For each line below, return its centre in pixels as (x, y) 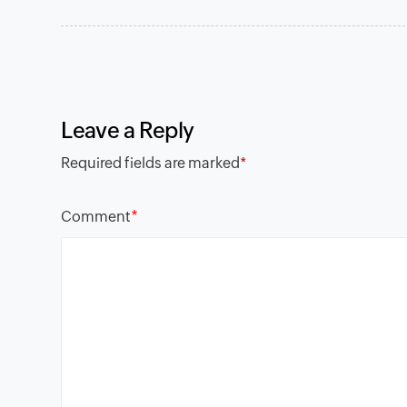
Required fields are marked (151, 164)
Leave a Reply (128, 131)
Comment (96, 216)
